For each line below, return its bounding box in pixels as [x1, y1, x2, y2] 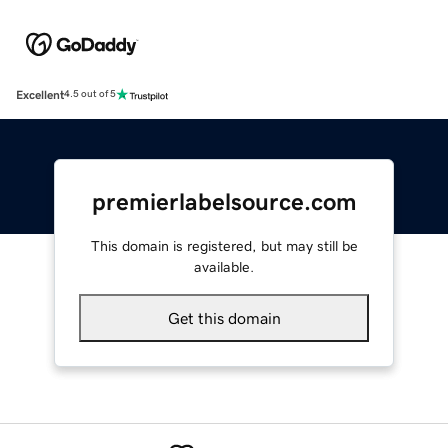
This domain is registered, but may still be [90, 238, 358, 253]
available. [194, 259, 254, 274]
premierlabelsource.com [91, 189, 357, 214]
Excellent [16, 88, 64, 101]
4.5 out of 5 [64, 89, 116, 100]
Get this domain [167, 309, 281, 326]
